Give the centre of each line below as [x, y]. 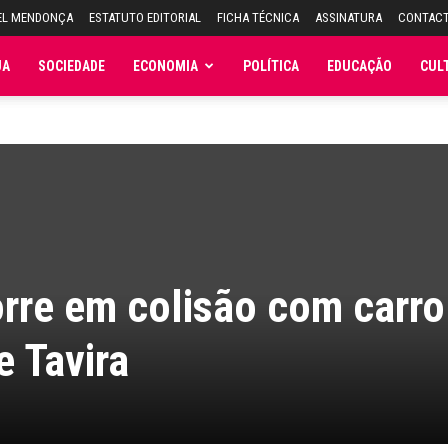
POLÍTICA [271, 66]
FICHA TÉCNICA [258, 17]
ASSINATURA [348, 17]
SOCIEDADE [71, 66]
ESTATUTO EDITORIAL [145, 17]
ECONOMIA [165, 66]
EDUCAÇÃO [359, 66]
